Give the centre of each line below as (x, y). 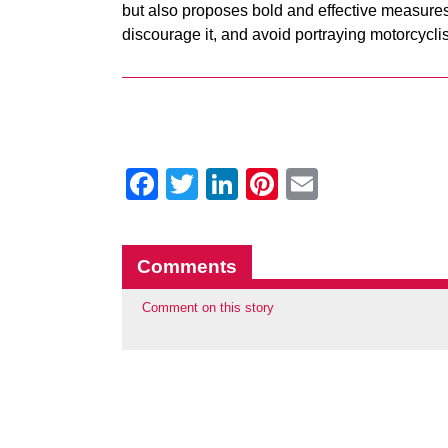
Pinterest (341, 184)
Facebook (229, 184)
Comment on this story (208, 307)
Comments (187, 266)
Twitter (245, 184)
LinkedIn (299, 184)
